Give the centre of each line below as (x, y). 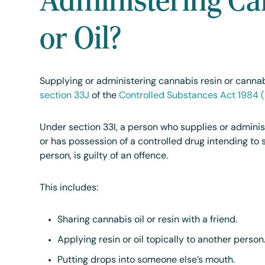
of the (104, 96)
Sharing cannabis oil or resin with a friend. (148, 220)
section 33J (65, 96)
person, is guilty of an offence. (104, 156)
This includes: (69, 188)
